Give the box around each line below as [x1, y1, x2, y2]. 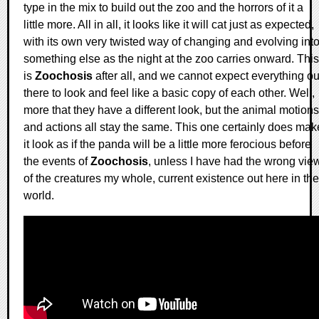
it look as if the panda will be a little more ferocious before [23, 137, 311, 150]
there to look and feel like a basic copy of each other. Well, [23, 86, 315, 99]
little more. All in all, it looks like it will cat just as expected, [23, 18, 314, 31]
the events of [23, 155, 90, 167]
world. [23, 189, 54, 202]
